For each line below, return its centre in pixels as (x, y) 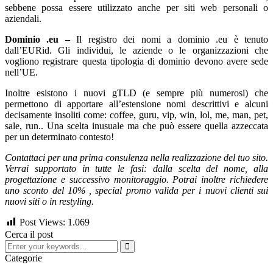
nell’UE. (21, 72)
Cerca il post (29, 235)
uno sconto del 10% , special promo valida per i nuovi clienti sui (136, 190)
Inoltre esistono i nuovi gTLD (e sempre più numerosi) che (136, 93)
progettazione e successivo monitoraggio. (89, 179)
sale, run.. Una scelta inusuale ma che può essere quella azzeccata (136, 126)
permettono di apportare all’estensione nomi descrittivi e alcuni (136, 104)
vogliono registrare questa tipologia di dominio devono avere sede (136, 61)
